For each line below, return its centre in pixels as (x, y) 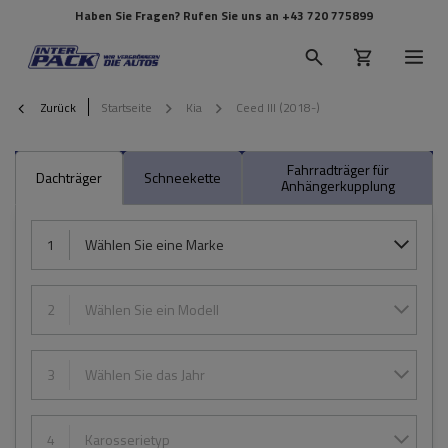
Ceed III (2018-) (278, 107)
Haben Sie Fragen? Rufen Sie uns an (178, 15)
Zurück (57, 107)
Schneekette (182, 177)
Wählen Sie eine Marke (154, 244)
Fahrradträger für (337, 169)
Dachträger (69, 177)
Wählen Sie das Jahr (145, 374)
